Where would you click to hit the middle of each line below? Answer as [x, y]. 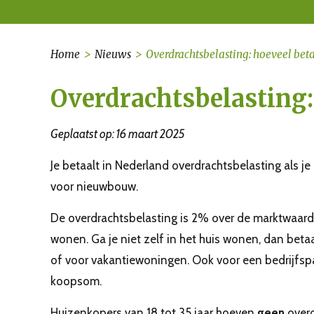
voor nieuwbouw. [94, 186]
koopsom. [76, 281]
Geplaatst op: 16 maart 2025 [118, 134]
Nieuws [113, 54]
